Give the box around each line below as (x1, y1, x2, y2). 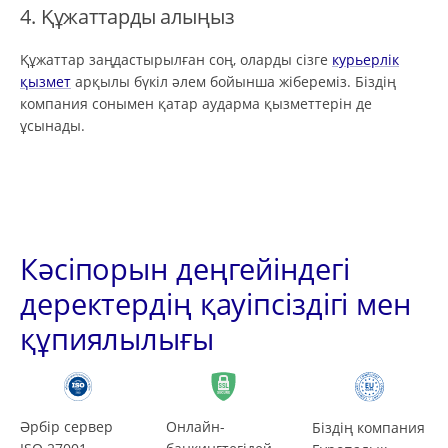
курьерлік (332, 50, 399, 70)
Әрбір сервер (20, 417, 113, 437)
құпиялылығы (20, 319, 214, 360)
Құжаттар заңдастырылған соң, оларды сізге (20, 50, 332, 70)
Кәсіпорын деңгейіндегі (20, 249, 350, 290)
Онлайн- (165, 417, 225, 437)
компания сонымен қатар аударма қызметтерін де (20, 94, 372, 114)
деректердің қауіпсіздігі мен (20, 284, 411, 325)
